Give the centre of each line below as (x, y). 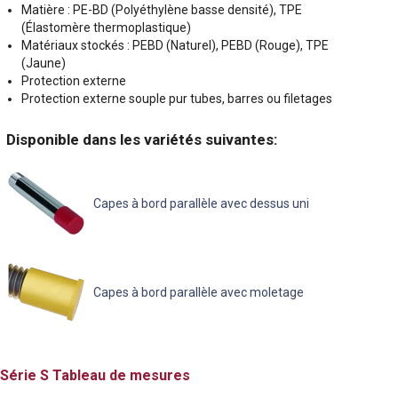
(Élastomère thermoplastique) (106, 28)
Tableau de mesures (119, 376)
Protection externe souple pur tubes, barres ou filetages (176, 99)
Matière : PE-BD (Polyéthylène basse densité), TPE (161, 10)
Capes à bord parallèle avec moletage (199, 293)
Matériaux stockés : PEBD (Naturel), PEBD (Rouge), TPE (175, 46)
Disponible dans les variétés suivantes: (142, 140)
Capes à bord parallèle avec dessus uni (201, 204)
